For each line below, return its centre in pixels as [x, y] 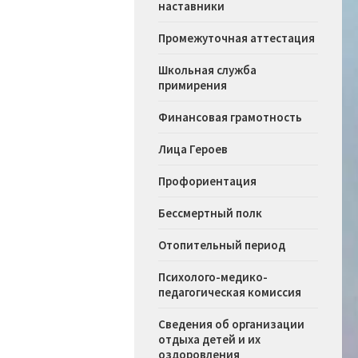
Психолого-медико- [213, 277]
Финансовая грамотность [230, 117]
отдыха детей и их [209, 340]
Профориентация [207, 181]
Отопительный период [222, 245]
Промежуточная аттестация [237, 38]
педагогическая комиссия [230, 292]
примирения [193, 86]
